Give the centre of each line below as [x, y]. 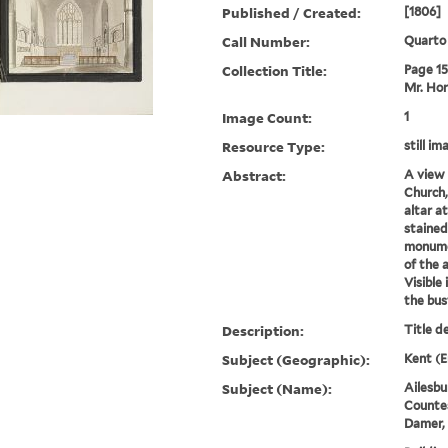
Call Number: [266, 42]
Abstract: [254, 176]
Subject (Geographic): [296, 360]
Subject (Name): [277, 389]
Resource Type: [274, 147]
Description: [263, 331]
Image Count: [267, 118]
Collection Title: [275, 71]
